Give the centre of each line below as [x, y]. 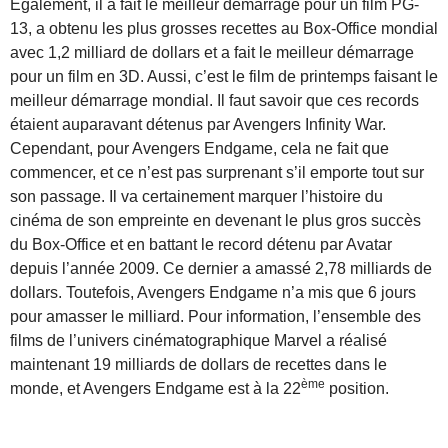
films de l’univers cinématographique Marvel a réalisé [198, 340]
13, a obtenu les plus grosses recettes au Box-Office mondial [224, 28]
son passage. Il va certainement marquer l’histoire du [196, 196]
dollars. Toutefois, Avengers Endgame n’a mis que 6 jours [213, 292]
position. [357, 388]
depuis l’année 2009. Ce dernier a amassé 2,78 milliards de [221, 268]
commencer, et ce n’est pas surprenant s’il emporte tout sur [217, 172]
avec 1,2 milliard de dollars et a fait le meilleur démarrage [212, 52]
